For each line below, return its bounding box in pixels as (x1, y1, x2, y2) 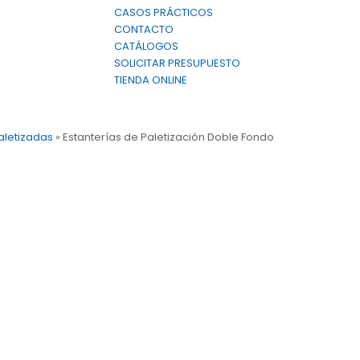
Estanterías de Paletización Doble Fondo (63, 129, 274, 145)
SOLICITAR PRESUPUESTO (114, 55, 240, 71)
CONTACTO (114, 22, 174, 37)
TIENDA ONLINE (114, 72, 187, 88)
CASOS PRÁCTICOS (114, 5, 213, 20)
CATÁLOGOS (114, 39, 178, 54)
